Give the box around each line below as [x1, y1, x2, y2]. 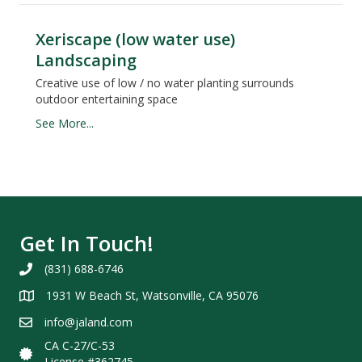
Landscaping [36, 49, 137, 72]
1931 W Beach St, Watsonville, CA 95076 [46, 288, 259, 304]
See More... [36, 116, 94, 132]
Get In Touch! [19, 229, 154, 259]
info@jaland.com [44, 314, 133, 330]
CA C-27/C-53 [44, 338, 115, 354]
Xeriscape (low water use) [36, 28, 235, 51]
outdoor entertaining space [36, 91, 178, 107]
